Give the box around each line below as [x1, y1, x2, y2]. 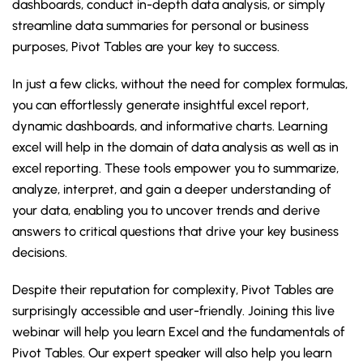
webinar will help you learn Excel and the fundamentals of [12, 324, 344, 340]
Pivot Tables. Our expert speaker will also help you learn [12, 345, 332, 361]
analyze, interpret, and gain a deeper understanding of [12, 181, 331, 197]
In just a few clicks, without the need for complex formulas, [12, 76, 348, 92]
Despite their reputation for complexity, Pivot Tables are [12, 282, 334, 297]
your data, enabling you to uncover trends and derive [12, 203, 320, 218]
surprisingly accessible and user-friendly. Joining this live [12, 303, 335, 318]
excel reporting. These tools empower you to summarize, [12, 160, 339, 176]
